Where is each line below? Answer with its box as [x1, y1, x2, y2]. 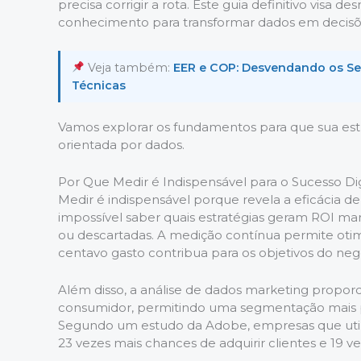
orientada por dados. [58, 136, 185, 152]
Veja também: [85, 60, 174, 75]
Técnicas [72, 77, 126, 93]
